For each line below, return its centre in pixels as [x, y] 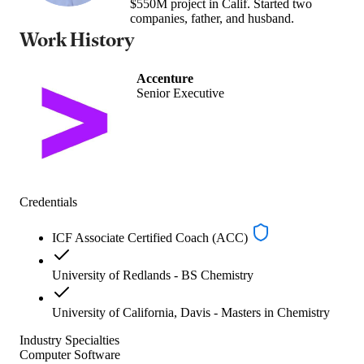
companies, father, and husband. [212, 18]
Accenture [165, 78]
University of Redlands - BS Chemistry [153, 275]
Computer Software [70, 354]
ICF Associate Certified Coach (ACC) [150, 237]
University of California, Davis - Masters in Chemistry [191, 312]
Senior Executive [180, 93]
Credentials [48, 201]
